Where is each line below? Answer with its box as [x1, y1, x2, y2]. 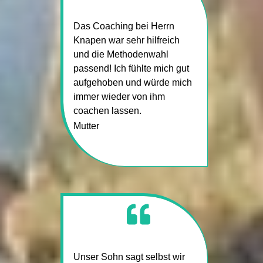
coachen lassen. [73, 105, 141, 116]
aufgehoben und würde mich [73, 77, 192, 87]
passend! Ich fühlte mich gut [73, 63, 189, 73]
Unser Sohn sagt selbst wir [73, 251, 185, 262]
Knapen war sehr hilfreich [73, 35, 180, 45]
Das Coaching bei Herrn [73, 21, 174, 31]
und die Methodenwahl [73, 49, 168, 59]
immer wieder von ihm [73, 91, 165, 102]
